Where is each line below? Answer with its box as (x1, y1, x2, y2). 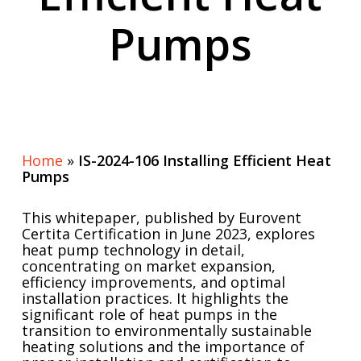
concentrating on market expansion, (21, 256, 276, 276)
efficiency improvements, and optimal (21, 272, 285, 292)
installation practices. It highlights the (21, 288, 288, 308)
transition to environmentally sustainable (21, 321, 312, 340)
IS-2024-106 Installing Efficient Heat (77, 151, 331, 170)
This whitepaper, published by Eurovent (21, 208, 301, 227)
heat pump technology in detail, (21, 240, 245, 259)
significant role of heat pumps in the (21, 305, 277, 324)
